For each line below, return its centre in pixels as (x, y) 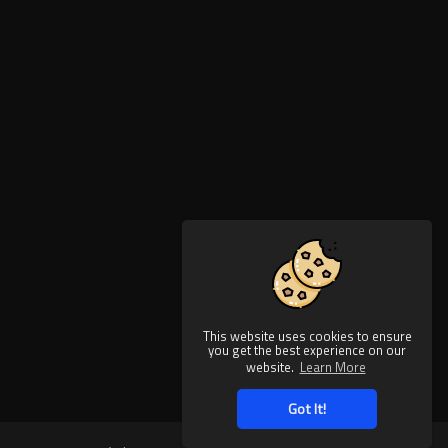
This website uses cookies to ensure (307, 336)
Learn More (332, 366)
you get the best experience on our (307, 350)
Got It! (307, 409)
